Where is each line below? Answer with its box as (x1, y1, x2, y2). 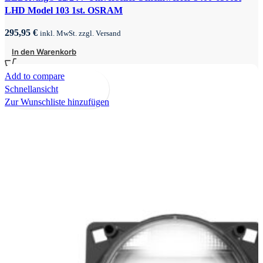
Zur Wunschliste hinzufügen (5, 96, 109, 107)
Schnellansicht (5, 83, 58, 94)
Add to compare (5, 70, 65, 81)
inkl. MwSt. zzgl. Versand (40, 28, 121, 38)
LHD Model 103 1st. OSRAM (5, 5, 123, 15)
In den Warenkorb (12, 46, 76, 56)
